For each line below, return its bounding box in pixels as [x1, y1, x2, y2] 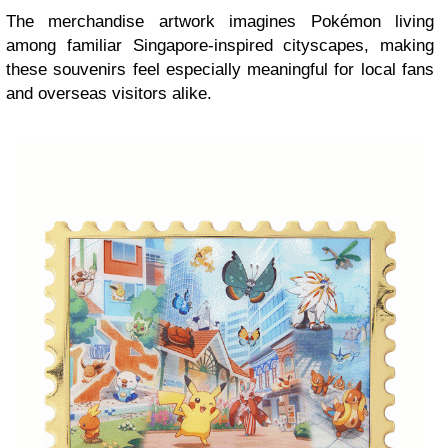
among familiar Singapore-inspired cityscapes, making [6, 35, 434, 55]
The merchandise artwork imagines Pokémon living [6, 11, 434, 31]
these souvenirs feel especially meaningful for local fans [6, 59, 434, 79]
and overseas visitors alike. [6, 83, 212, 103]
